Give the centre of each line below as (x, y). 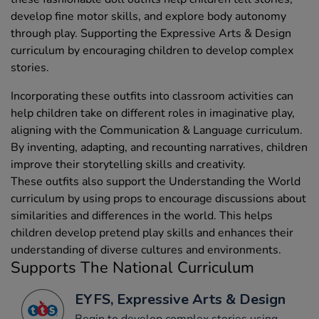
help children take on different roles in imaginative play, (153, 114)
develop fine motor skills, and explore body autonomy (148, 17)
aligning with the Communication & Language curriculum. (157, 131)
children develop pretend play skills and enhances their (152, 233)
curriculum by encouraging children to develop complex (152, 51)
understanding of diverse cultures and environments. (146, 250)
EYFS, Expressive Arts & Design (180, 300)
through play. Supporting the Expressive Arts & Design (151, 34)
